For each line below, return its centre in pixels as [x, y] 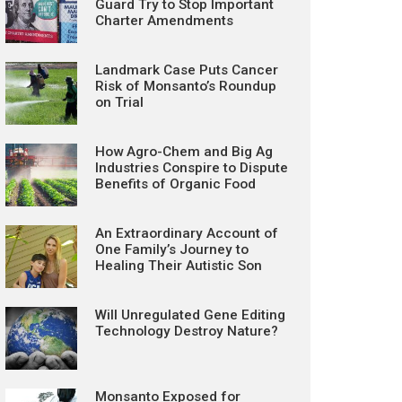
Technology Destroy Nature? [187, 331]
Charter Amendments [164, 21]
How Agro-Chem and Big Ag [184, 152]
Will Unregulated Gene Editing [190, 315]
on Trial [119, 102]
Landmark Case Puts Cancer [187, 70]
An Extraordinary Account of [187, 233]
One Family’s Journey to [172, 249]
